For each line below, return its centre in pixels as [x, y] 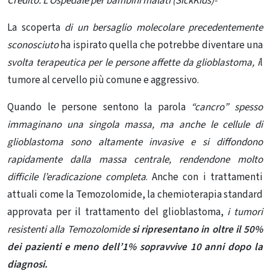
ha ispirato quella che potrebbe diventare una [161, 46]
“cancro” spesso [224, 108]
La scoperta [34, 28]
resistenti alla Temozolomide [70, 230]
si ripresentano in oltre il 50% [197, 230]
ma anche [185, 125]
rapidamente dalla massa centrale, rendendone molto [135, 160]
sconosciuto [33, 46]
